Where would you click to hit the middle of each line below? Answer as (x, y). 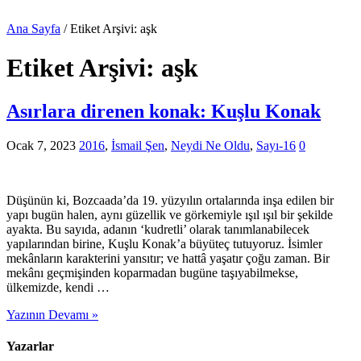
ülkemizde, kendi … (58, 287)
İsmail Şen (138, 145)
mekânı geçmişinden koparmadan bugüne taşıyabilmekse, (152, 272)
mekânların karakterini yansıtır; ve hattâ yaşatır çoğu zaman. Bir (168, 258)
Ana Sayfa (33, 28)
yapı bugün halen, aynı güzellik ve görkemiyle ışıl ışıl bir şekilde (170, 214)
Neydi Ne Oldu (210, 145)
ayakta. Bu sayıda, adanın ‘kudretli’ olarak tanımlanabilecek (158, 229)
